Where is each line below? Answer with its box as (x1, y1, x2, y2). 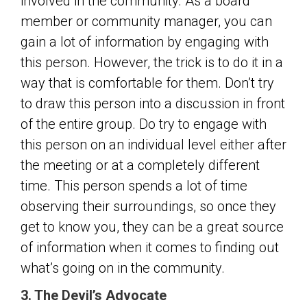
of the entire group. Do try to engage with (21, 116, 267, 132)
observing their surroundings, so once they (21, 198, 276, 214)
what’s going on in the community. (21, 260, 225, 276)
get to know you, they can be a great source (21, 219, 284, 235)
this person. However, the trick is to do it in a (21, 54, 283, 71)
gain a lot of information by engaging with (21, 34, 269, 50)
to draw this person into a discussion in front (21, 95, 285, 112)
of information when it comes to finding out (21, 239, 279, 256)
